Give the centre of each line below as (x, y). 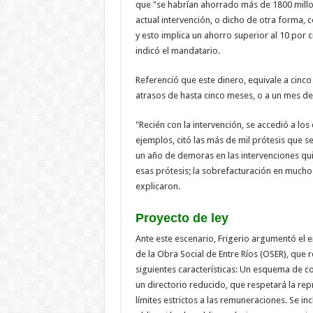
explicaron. (158, 186)
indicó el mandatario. (177, 50)
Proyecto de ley (182, 218)
